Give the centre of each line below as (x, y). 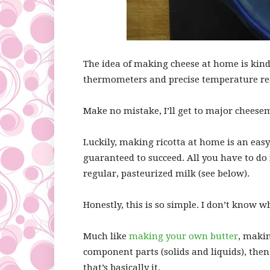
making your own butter (184, 236)
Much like (106, 236)
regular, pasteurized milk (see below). (166, 174)
